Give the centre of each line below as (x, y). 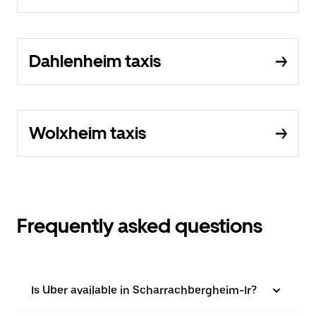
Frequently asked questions (140, 226)
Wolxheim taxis (87, 133)
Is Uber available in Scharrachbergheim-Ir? (144, 290)
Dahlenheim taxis (95, 61)
